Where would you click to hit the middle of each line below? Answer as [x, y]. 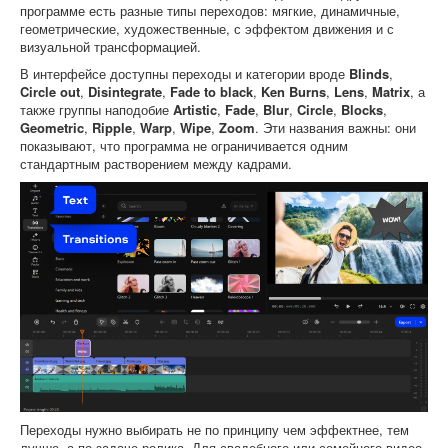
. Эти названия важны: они [335, 127]
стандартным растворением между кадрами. [156, 163]
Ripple [112, 127]
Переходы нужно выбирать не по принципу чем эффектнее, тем [214, 429]
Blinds [369, 73]
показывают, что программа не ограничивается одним [184, 145]
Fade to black [211, 91]
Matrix [391, 91]
